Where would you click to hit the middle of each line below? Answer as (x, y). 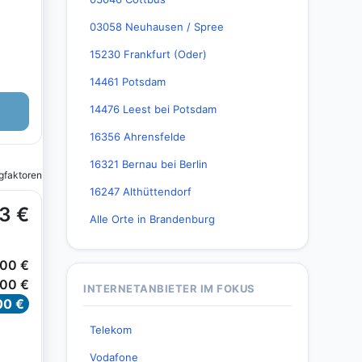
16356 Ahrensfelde (138, 137)
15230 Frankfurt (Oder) (148, 54)
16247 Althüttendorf (141, 192)
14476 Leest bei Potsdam (153, 109)
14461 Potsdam (128, 82)
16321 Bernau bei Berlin (149, 164)
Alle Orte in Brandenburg (152, 219)
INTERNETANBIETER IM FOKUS (169, 288)
